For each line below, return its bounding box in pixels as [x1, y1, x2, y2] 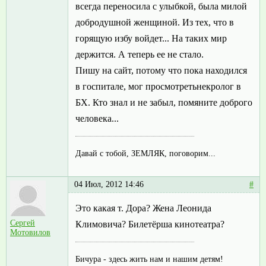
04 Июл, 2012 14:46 [74, 180, 144, 189]
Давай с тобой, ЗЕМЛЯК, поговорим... [75, 148, 216, 158]
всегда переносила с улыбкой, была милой [75, 1, 247, 12]
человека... [75, 113, 119, 124]
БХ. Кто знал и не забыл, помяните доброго [75, 97, 252, 108]
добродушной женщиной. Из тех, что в [75, 17, 234, 28]
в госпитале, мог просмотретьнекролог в [75, 81, 241, 92]
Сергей [10, 218, 35, 228]
